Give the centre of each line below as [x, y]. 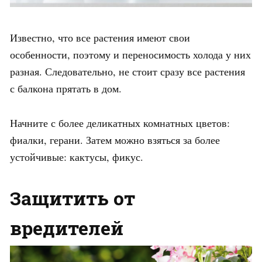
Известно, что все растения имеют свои [100, 37]
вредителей [67, 227]
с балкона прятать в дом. [66, 88]
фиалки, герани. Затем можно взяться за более [115, 139]
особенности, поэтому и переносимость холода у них [130, 54]
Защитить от [73, 198]
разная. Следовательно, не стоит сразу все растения [127, 71]
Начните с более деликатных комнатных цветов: [120, 123]
